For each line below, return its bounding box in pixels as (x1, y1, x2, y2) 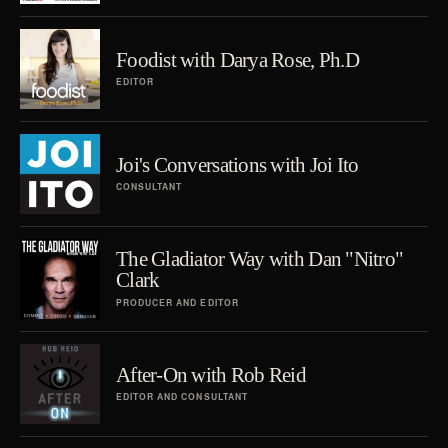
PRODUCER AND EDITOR (116, 295, 239, 309)
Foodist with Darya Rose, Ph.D (116, 47, 359, 71)
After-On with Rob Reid (116, 362, 306, 386)
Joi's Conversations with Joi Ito (116, 152, 359, 176)
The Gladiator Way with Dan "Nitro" (116, 247, 404, 271)
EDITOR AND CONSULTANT (116, 390, 248, 404)
